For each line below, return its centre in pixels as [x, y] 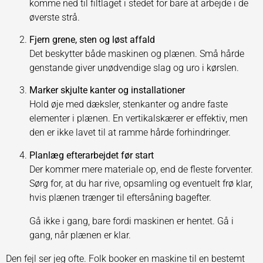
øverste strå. [55, 17]
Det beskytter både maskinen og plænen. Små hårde [137, 54]
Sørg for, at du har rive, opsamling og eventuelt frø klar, [141, 183]
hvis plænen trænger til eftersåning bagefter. [120, 197]
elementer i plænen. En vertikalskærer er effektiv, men [139, 119]
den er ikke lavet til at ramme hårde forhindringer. [130, 133]
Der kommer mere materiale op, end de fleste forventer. [141, 169]
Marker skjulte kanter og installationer [107, 90]
